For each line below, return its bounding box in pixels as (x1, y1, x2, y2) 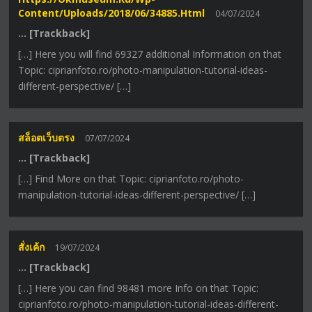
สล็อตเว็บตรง (18, 131, 75, 145)
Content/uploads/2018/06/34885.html (18, 6, 205, 20)
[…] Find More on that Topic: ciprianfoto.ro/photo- (18, 172, 244, 186)
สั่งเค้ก (18, 240, 45, 253)
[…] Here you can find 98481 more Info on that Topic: (18, 281, 259, 295)
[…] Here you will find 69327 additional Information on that (18, 47, 282, 61)
